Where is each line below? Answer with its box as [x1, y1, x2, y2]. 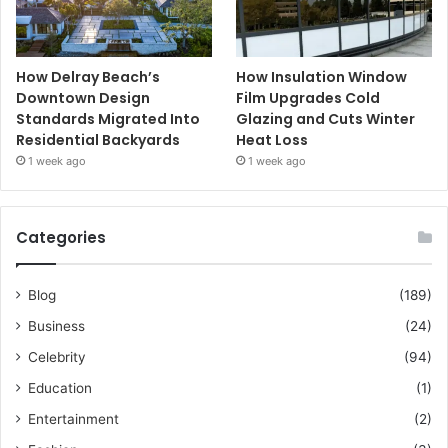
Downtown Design [16, 87, 150, 108]
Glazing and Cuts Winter [236, 108, 416, 129]
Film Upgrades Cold [236, 87, 381, 108]
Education [28, 379, 92, 396]
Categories [16, 226, 106, 248]
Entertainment [28, 410, 119, 427]
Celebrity [28, 348, 86, 365]
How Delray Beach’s [16, 66, 160, 87]
